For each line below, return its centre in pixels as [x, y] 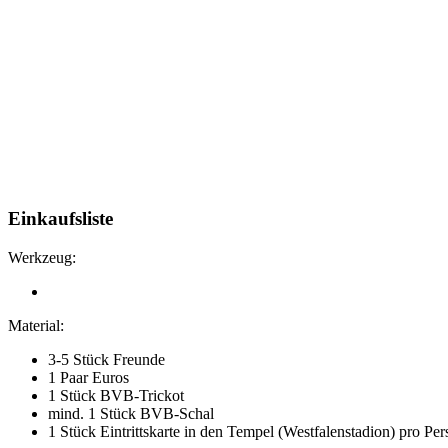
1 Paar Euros [88, 378]
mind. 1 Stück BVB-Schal [131, 414]
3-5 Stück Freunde [106, 360]
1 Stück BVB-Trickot [116, 396]
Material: [36, 326]
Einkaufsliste [60, 219]
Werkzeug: [42, 258]
